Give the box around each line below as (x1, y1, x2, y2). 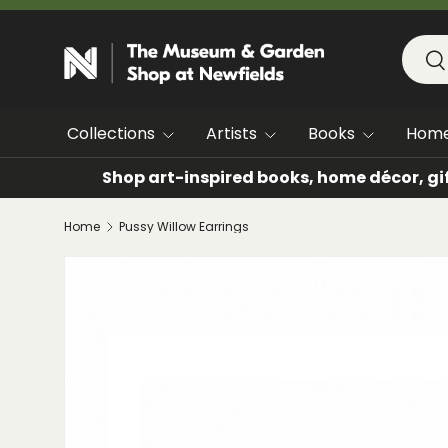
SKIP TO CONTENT (85, 27, 208, 44)
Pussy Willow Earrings (118, 218, 249, 235)
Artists (206, 122, 257, 145)
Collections (67, 122, 155, 145)
